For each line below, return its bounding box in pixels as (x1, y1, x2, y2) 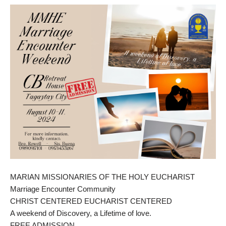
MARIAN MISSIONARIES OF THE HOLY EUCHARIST (10, 172, 195, 181)
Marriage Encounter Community (10, 184, 116, 193)
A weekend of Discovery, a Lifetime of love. (10, 208, 151, 217)
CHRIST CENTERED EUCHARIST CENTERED (10, 196, 172, 205)
